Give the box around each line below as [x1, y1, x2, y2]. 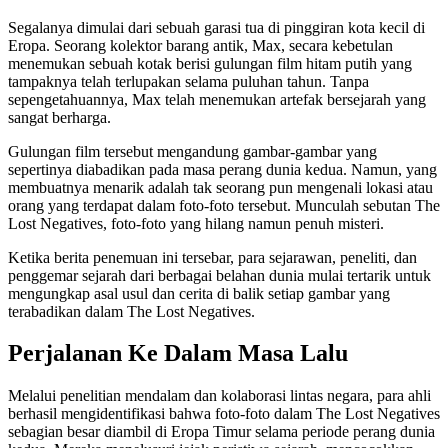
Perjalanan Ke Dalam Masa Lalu [8, 340, 348, 367]
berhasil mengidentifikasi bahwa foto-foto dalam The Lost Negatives [8, 405, 440, 423]
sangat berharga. [8, 108, 111, 126]
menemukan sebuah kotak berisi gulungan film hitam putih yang [8, 54, 412, 72]
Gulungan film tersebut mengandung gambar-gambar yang [8, 142, 377, 160]
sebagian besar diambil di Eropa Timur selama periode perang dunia [8, 423, 435, 441]
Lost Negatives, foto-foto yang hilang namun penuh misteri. [8, 214, 384, 232]
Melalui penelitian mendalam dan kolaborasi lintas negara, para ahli [8, 387, 431, 405]
